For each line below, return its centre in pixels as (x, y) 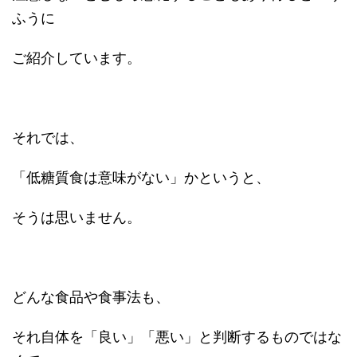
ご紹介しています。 (76, 58)
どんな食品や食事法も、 (91, 297)
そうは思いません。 (76, 217)
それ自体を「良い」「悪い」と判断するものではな (177, 337)
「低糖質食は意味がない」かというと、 (141, 177)
